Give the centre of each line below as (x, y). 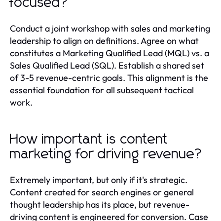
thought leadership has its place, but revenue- (100, 205)
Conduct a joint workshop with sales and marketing (110, 29)
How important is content (89, 140)
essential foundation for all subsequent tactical (102, 90)
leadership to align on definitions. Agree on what (104, 41)
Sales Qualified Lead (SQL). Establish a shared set (107, 66)
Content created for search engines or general (102, 192)
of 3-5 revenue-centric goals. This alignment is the (109, 78)
